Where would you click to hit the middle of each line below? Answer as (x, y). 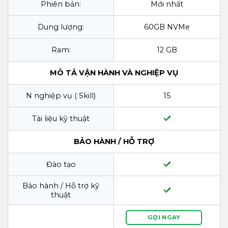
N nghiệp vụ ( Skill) (61, 95)
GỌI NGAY (164, 217)
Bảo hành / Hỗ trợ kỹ (61, 186)
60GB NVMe (167, 27)
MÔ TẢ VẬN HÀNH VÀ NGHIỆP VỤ (114, 73)
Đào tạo (61, 164)
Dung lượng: (61, 27)
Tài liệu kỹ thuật (61, 118)
